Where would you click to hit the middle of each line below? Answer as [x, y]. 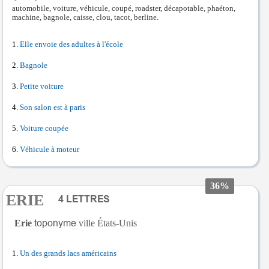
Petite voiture [42, 86]
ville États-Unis [108, 223]
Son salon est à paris [53, 107]
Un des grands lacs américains [68, 253]
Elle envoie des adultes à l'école [71, 44]
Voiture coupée [44, 128]
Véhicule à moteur [50, 149]
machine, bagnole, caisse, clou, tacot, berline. [85, 17]
